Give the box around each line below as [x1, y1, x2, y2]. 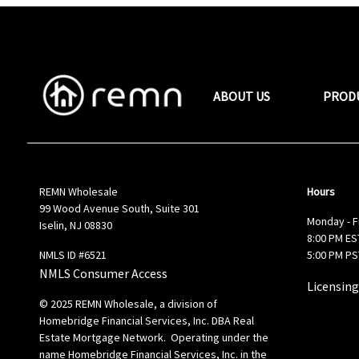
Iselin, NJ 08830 [38, 218, 112, 232]
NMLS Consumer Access [38, 265, 167, 281]
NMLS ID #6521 [38, 248, 107, 262]
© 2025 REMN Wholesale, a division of [38, 296, 217, 311]
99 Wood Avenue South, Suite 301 [38, 201, 200, 216]
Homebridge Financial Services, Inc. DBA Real [38, 313, 254, 328]
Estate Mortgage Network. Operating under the [38, 330, 268, 345]
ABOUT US [213, 88, 271, 104]
